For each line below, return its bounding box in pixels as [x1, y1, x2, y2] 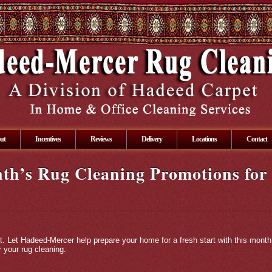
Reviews [90, 135, 112, 143]
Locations [192, 135, 217, 143]
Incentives [35, 135, 61, 143]
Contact [246, 135, 267, 143]
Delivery [141, 135, 162, 143]
